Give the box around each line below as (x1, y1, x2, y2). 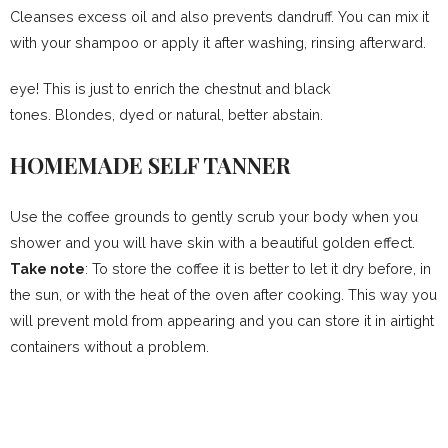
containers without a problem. (10, 337, 209, 355)
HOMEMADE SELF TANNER (10, 149, 291, 180)
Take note (10, 259, 85, 277)
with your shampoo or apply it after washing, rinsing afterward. (10, 33, 426, 51)
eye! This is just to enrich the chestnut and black (10, 79, 331, 97)
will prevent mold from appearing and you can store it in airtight (10, 311, 434, 329)
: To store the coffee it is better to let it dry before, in (85, 259, 431, 277)
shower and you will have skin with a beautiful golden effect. (10, 233, 415, 251)
